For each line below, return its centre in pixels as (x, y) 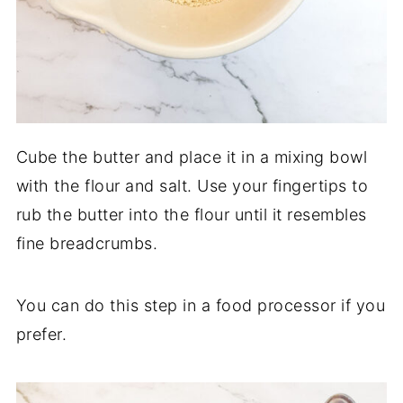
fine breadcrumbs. (87, 243)
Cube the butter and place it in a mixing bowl (192, 157)
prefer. (41, 334)
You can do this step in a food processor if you (201, 305)
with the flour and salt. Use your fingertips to (192, 185)
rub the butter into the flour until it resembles (191, 214)
